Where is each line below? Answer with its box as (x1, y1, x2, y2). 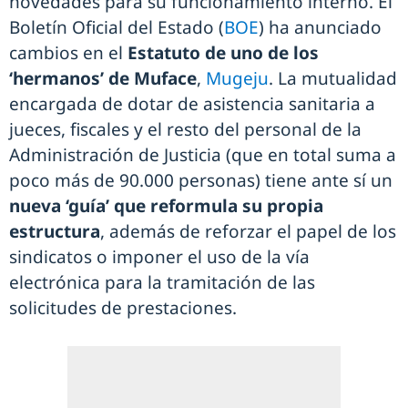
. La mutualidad (269, 66, 397, 90)
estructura (9, 219, 100, 243)
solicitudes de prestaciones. (9, 295, 237, 320)
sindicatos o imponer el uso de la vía (9, 244, 310, 269)
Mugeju (206, 66, 269, 90)
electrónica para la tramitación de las (9, 270, 315, 294)
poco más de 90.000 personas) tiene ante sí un (9, 168, 393, 192)
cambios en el (9, 40, 127, 65)
